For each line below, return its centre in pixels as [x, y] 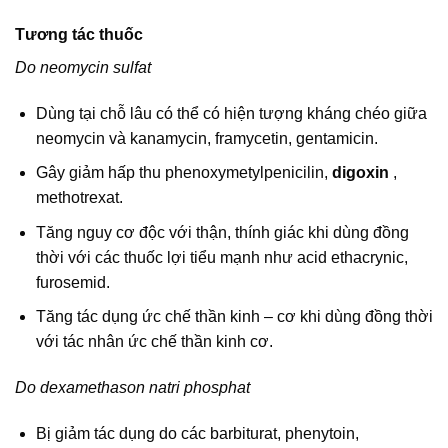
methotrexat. [79, 198]
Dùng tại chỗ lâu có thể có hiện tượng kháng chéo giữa [231, 113]
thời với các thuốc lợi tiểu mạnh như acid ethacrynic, [221, 257]
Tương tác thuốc [79, 34]
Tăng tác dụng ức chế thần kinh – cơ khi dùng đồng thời [234, 317]
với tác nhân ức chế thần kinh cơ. [154, 342]
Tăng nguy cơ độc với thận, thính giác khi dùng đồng [222, 232]
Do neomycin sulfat [83, 67]
